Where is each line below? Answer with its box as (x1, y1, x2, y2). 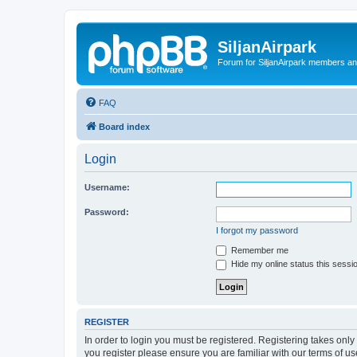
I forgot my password (216, 225, 298, 235)
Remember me (229, 245, 288, 255)
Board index (99, 121, 150, 131)
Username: (84, 182, 130, 192)
